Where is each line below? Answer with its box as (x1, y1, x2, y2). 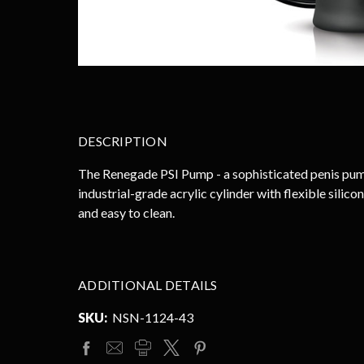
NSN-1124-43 (112, 309, 193, 325)
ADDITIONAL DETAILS (78, 276, 218, 292)
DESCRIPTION (78, 132, 167, 149)
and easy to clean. (78, 204, 175, 220)
